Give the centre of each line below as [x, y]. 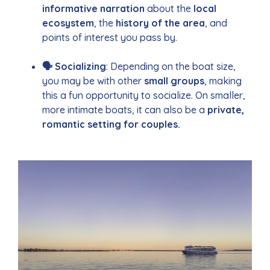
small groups [174, 80]
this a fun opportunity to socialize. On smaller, [144, 95]
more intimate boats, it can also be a [125, 109]
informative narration [93, 8]
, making [223, 80]
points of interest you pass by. [110, 37]
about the [168, 8]
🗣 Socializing [74, 66]
